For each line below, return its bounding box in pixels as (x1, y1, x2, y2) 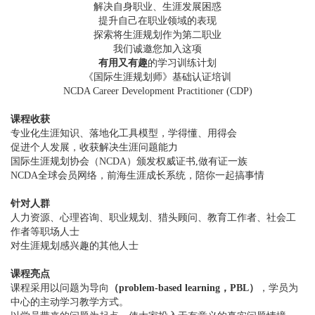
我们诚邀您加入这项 (113, 44, 202, 54)
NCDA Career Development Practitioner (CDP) (63, 86, 252, 96)
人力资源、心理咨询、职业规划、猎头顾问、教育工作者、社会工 (11, 212, 296, 223)
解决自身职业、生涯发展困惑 (94, 1, 221, 12)
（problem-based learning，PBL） (109, 283, 259, 293)
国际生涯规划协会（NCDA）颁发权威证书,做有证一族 (11, 156, 247, 167)
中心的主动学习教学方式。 (11, 297, 129, 307)
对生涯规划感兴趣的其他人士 (11, 240, 139, 251)
